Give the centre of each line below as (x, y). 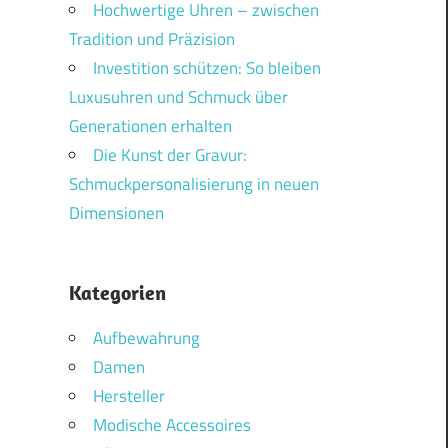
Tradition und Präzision (151, 39)
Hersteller (128, 396)
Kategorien (117, 293)
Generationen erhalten (150, 126)
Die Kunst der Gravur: (169, 155)
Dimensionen (116, 213)
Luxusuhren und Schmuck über (178, 97)
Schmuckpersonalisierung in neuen (193, 184)
